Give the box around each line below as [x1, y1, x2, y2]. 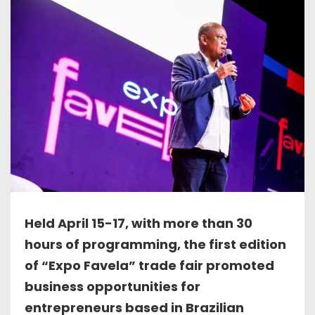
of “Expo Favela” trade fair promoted [25, 256, 274, 274]
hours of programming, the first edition [25, 235, 286, 253]
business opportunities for [25, 277, 200, 295]
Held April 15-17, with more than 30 [25, 214, 252, 232]
